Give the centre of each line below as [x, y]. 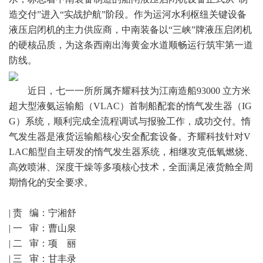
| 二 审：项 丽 [43, 243]
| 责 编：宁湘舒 [43, 213]
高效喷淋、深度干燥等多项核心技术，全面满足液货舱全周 [131, 167]
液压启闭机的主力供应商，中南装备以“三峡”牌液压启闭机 [130, 30]
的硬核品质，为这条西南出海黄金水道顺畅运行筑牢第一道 [131, 45]
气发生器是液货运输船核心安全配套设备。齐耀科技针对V [130, 136]
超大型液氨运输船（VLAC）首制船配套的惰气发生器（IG [130, 106]
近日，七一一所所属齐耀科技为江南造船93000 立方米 [130, 91]
